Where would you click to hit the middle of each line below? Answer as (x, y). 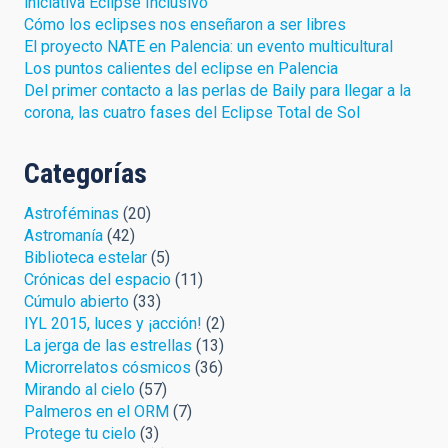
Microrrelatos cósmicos (107, 367)
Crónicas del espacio (97, 279)
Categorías (85, 173)
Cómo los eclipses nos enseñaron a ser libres (185, 24)
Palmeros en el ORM (96, 411)
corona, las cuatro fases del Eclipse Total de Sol (192, 112)
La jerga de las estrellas (108, 345)
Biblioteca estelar (85, 257)
